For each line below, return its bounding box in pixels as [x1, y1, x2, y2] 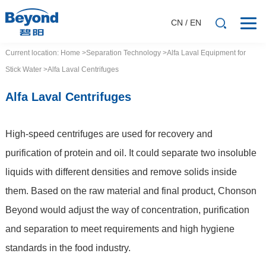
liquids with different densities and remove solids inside [5, 166, 237, 177]
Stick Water [5, 65, 42, 74]
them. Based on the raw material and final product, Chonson [5, 185, 256, 196]
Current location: [5, 49, 61, 58]
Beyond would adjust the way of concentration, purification [5, 204, 249, 215]
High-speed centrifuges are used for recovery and [5, 128, 213, 139]
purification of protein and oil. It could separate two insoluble [5, 147, 256, 158]
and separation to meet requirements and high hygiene [5, 223, 235, 234]
